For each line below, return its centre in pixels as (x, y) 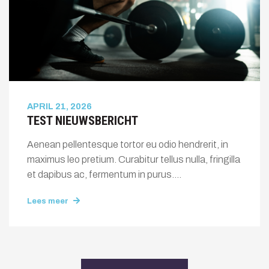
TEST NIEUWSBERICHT (83, 120)
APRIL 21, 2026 (59, 106)
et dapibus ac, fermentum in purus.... (104, 174)
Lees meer (49, 201)
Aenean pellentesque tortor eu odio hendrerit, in (128, 144)
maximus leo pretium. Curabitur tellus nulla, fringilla (134, 159)
